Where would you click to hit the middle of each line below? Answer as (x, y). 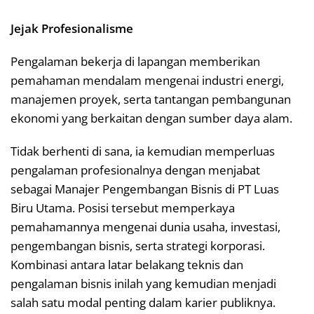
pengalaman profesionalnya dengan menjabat (135, 170)
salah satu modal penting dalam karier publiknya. (143, 302)
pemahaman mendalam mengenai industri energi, (147, 80)
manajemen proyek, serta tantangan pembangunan (151, 99)
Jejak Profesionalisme (72, 28)
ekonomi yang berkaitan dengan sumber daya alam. (151, 118)
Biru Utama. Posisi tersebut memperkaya (123, 207)
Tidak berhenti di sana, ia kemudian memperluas (143, 151)
